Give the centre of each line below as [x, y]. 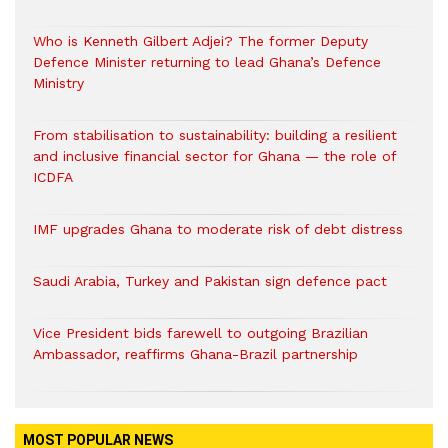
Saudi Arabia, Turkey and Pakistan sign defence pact [210, 281]
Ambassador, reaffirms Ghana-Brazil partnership [195, 354]
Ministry [58, 83]
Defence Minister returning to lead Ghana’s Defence [207, 62]
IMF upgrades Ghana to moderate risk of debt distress [218, 229]
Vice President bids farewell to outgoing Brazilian [200, 333]
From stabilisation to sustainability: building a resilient [215, 135]
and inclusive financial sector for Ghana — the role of [217, 156]
